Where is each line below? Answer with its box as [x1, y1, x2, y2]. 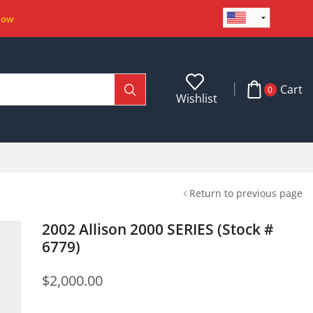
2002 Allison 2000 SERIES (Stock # [41, 219, 274, 239]
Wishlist [176, 90, 218, 106]
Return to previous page [189, 186, 303, 200]
